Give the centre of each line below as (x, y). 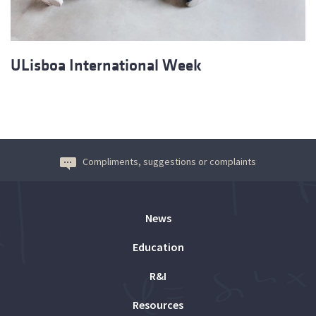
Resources (158, 305)
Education (158, 247)
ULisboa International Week (106, 66)
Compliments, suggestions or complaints (169, 162)
